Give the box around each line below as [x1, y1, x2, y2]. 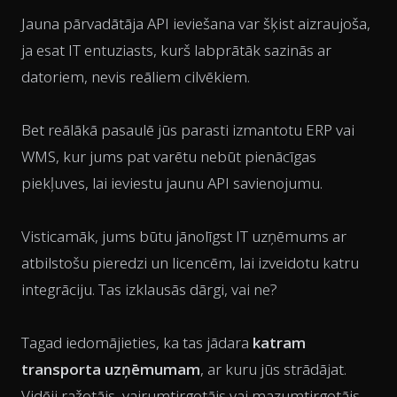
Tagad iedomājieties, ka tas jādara [21, 331, 253, 353]
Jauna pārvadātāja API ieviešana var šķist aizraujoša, [21, 12, 370, 34]
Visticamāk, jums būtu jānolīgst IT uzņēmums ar [21, 225, 346, 246]
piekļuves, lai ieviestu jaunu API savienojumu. [21, 172, 323, 193]
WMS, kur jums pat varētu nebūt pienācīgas [21, 145, 316, 167]
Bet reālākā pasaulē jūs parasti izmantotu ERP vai [21, 119, 354, 140]
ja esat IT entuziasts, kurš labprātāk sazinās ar [21, 39, 331, 60]
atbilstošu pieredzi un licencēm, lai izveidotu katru [21, 252, 359, 273]
